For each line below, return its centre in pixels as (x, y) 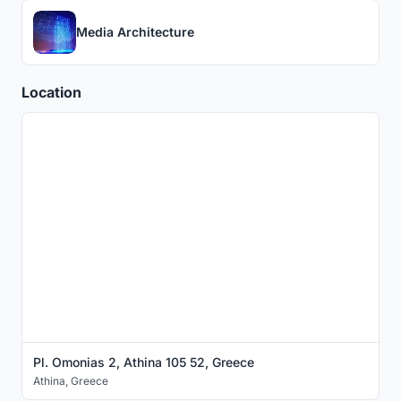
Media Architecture (135, 32)
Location (51, 92)
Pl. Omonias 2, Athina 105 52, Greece (144, 362)
